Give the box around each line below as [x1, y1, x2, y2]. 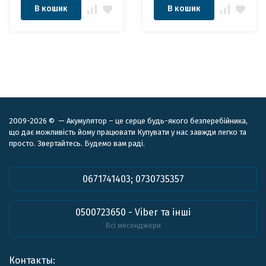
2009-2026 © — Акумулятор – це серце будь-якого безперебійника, [9, 116, 248, 125]
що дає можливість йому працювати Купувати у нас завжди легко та [9, 128, 246, 137]
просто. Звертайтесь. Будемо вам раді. [9, 139, 145, 148]
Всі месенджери [105, 221, 161, 230]
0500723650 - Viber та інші [75, 207, 191, 218]
